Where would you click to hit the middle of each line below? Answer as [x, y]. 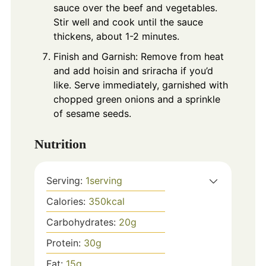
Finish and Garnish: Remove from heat [138, 56]
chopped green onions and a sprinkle [137, 99]
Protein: [65, 243]
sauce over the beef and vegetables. [135, 7]
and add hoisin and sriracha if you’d [133, 70]
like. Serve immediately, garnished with [140, 85]
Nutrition [60, 144]
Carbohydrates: [82, 222]
